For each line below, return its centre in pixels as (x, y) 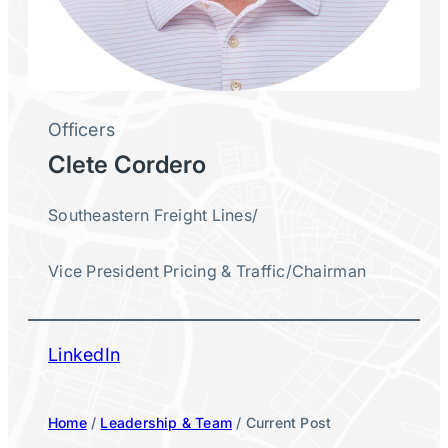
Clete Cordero (127, 164)
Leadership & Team (166, 422)
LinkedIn (84, 354)
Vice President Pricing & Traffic (167, 271)
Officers (82, 129)
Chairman (329, 271)
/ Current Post (282, 422)
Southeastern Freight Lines (150, 215)
